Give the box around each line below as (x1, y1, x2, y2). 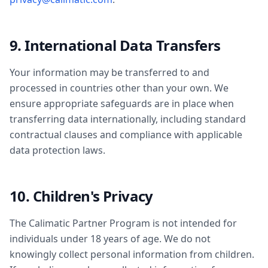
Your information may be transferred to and (10, 66, 209, 79)
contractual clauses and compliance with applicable (10, 128, 242, 141)
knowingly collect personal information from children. (10, 248, 254, 261)
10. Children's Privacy (10, 186, 153, 206)
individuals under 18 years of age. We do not (10, 232, 211, 245)
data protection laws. (10, 144, 105, 157)
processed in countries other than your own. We (10, 81, 229, 95)
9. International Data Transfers (10, 35, 221, 55)
